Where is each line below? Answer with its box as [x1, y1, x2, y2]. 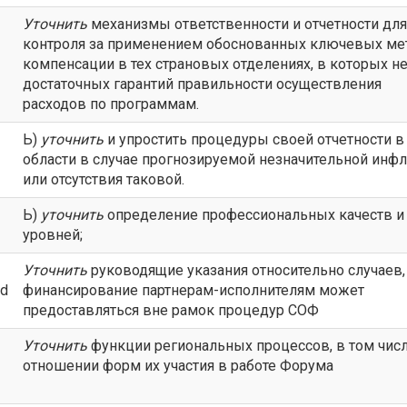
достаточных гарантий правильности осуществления [23, 75, 382, 93]
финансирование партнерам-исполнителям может [23, 282, 364, 299]
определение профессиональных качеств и [104, 206, 404, 223]
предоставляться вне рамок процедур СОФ [23, 302, 319, 319]
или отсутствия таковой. [23, 171, 184, 188]
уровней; [23, 226, 83, 243]
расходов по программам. [23, 95, 199, 113]
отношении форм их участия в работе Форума [23, 357, 333, 374]
